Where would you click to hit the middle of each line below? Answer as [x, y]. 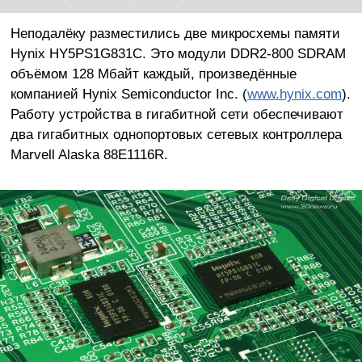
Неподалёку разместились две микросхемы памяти [175, 34]
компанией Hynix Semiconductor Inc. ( [128, 94]
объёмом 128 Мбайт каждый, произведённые [153, 74]
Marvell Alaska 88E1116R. [89, 155]
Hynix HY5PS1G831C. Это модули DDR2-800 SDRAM [178, 54]
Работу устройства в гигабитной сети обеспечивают [177, 114]
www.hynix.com [294, 94]
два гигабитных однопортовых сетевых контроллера [176, 135]
